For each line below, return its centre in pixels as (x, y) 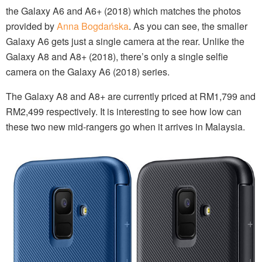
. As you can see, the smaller (188, 26)
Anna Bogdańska (93, 26)
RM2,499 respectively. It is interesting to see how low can (124, 111)
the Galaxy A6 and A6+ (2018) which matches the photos (123, 11)
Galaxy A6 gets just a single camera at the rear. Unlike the (125, 41)
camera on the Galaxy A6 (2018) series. (88, 71)
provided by (31, 26)
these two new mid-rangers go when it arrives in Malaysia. (125, 126)
